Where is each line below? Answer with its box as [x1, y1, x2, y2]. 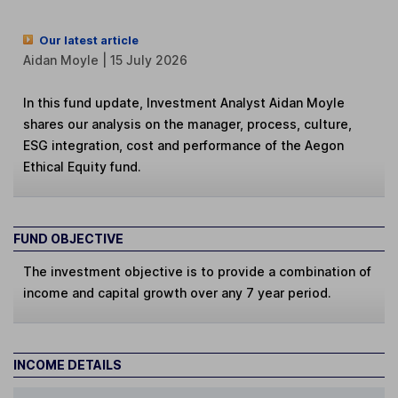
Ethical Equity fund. [23, 158, 142, 174]
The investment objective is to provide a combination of [23, 264, 372, 280]
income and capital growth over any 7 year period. [23, 285, 332, 301]
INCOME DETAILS [13, 357, 122, 373]
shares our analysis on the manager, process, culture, [23, 115, 353, 131]
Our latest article [38, 33, 139, 47]
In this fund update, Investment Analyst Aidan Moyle [23, 94, 346, 110]
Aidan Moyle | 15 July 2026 [23, 52, 188, 68]
